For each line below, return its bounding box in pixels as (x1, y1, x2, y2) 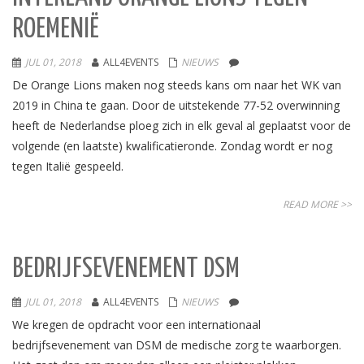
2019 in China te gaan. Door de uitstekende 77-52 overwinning (12, 97, 340, 113)
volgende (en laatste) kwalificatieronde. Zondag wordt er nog (12, 138, 332, 154)
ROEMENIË (12, 16, 99, 43)
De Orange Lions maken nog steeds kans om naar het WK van (12, 77, 341, 93)
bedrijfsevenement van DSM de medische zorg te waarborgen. (12, 337, 341, 353)
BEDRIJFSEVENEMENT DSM (12, 256, 240, 283)
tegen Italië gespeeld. (12, 158, 123, 174)
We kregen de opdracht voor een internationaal (12, 317, 261, 332)
